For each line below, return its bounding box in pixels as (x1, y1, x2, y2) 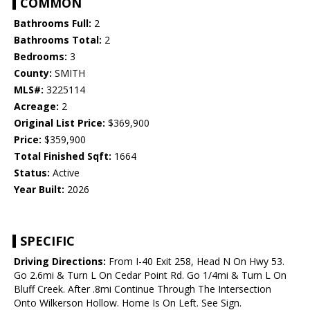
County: (14, 66, 52, 80)
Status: (14, 166, 50, 180)
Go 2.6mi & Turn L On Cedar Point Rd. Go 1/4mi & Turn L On (14, 268, 286, 282)
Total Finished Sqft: (14, 149, 111, 163)
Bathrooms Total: (14, 33, 102, 47)
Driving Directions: (14, 255, 106, 268)
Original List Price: (14, 116, 105, 130)
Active (50, 166, 80, 180)
